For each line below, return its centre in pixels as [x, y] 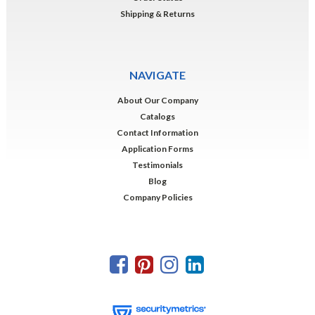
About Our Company [157, 100]
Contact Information [157, 132]
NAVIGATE [157, 75]
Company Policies [157, 197]
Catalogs [157, 116]
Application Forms [157, 148]
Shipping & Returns [157, 13]
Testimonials [157, 165]
